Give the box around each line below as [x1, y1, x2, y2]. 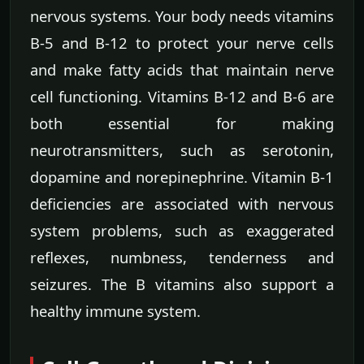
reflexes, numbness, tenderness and [30, 246, 334, 267]
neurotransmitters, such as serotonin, [30, 139, 334, 160]
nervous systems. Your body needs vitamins [30, 5, 334, 26]
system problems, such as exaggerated [30, 219, 334, 240]
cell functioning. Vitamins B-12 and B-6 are [30, 85, 334, 106]
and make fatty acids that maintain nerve [30, 58, 334, 80]
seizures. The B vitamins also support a [30, 273, 334, 294]
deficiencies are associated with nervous [30, 193, 334, 214]
